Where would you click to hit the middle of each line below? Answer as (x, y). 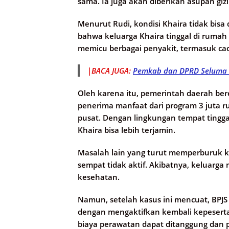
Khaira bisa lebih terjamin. (127, 130)
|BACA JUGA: (110, 71)
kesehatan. (99, 177)
